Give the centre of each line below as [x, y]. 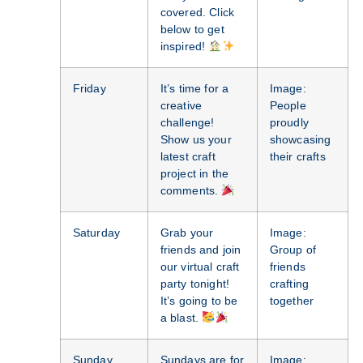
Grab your [187, 233]
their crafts [297, 157]
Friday [89, 89]
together [292, 301]
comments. [191, 191]
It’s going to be [199, 301]
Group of [293, 250]
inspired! [184, 47]
